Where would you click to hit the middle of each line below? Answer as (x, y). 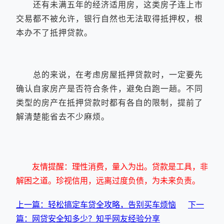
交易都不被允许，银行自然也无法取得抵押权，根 (109, 18)
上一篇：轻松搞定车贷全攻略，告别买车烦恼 (96, 204)
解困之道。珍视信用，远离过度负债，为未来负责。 (108, 180)
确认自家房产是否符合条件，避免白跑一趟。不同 (109, 88)
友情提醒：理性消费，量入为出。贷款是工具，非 (120, 166)
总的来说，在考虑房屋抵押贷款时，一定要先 (109, 74)
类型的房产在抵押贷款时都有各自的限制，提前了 (109, 102)
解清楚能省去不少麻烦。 (63, 116)
